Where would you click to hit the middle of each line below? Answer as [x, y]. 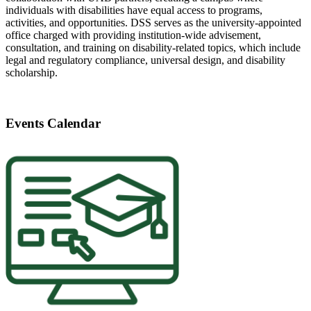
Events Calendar [53, 123]
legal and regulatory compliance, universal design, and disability [145, 60]
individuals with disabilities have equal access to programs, [134, 10]
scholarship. [32, 72]
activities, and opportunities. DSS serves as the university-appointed [153, 22]
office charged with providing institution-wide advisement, [133, 35]
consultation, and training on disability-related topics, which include [153, 47]
